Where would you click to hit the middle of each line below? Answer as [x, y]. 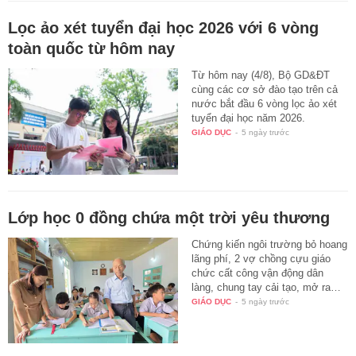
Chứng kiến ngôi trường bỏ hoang [270, 244]
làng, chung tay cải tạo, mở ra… [267, 287]
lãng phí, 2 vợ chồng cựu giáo [261, 258]
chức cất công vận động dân [258, 273]
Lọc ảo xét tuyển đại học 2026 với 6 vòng [163, 27]
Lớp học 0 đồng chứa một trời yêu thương [169, 217]
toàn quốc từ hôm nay [91, 48]
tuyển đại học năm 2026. [249, 118]
